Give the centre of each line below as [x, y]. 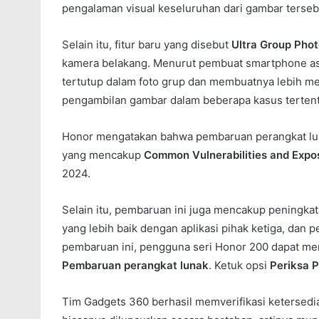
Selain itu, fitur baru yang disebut [147, 44]
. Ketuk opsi [239, 265]
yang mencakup [103, 155]
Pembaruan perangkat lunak [135, 265]
